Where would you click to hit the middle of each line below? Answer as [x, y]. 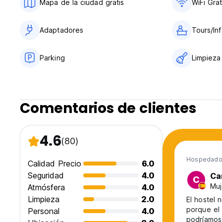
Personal [44, 211]
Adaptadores [62, 30]
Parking [52, 58]
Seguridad [46, 176]
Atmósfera [46, 188]
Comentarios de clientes [108, 109]
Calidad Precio [55, 164]
